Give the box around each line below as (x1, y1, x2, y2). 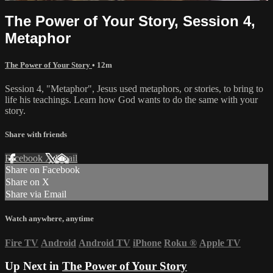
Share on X (5, 177, 49, 188)
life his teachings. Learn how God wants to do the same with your (5, 94, 258, 105)
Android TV (79, 237, 130, 248)
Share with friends (5, 130, 67, 140)
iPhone (133, 237, 161, 248)
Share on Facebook (5, 165, 80, 175)
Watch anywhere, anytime (5, 214, 94, 224)
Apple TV (199, 237, 241, 248)
